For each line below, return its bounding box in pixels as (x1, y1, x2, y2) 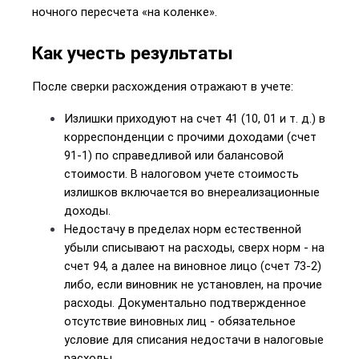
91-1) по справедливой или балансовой (64, 148, 284, 163)
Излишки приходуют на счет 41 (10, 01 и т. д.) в (64, 111, 325, 126)
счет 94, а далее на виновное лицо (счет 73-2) (64, 259, 321, 273)
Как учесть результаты (32, 42, 233, 64)
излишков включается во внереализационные (64, 185, 320, 200)
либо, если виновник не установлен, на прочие (64, 277, 322, 292)
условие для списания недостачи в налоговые (64, 333, 324, 347)
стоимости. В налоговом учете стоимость (64, 167, 299, 181)
